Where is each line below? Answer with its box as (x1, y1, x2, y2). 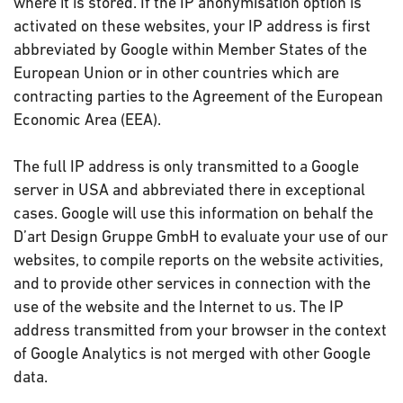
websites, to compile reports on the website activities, (13, 250, 383, 269)
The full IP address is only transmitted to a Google (13, 157, 359, 175)
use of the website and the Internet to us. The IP (13, 297, 344, 316)
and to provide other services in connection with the (13, 273, 371, 292)
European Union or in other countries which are (13, 63, 339, 82)
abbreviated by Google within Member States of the (13, 40, 367, 58)
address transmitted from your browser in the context (13, 320, 387, 339)
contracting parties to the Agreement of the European (13, 86, 383, 105)
